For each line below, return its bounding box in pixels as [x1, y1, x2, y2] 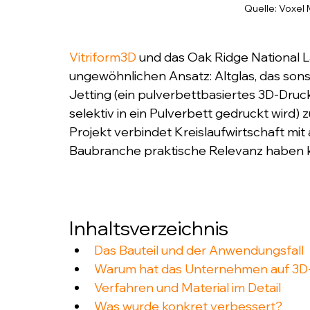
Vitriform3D [69, 48, 136, 65]
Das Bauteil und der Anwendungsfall [94, 241, 304, 258]
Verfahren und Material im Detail [94, 279, 281, 295]
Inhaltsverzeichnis [69, 215, 228, 240]
